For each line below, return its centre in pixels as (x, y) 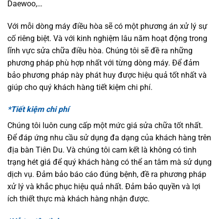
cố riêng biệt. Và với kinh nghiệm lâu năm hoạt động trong (107, 38)
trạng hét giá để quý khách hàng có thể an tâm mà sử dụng (109, 162)
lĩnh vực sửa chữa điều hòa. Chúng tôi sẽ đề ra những (100, 50)
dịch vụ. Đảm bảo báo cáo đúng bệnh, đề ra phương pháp (107, 175)
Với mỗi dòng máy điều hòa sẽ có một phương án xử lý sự (107, 26)
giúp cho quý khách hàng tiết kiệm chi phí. (80, 87)
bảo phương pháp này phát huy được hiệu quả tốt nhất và (107, 75)
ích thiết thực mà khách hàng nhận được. (78, 199)
